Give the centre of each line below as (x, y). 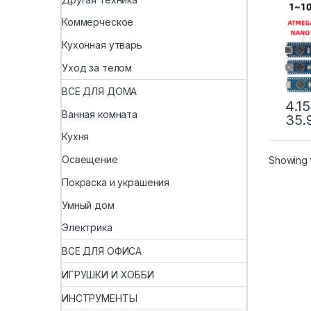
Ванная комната (100, 114)
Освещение (90, 160)
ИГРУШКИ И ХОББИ (108, 275)
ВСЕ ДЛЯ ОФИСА (102, 251)
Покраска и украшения (116, 182)
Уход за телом (97, 67)
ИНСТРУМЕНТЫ (100, 298)
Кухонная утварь (102, 45)
